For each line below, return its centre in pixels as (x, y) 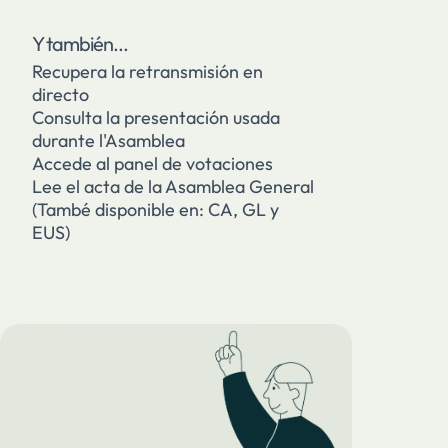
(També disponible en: (120, 209)
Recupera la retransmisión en (147, 71)
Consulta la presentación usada (156, 117)
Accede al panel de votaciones (152, 163)
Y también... (80, 43)
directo (60, 94)
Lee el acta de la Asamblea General (173, 186)
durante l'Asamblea (108, 140)
